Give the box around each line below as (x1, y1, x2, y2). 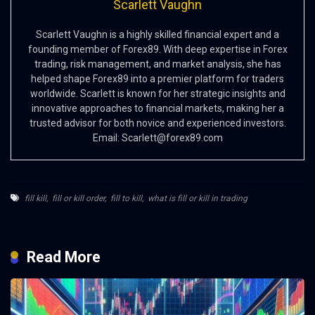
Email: (92, 132, 122, 144)
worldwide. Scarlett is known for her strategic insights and (30, 88, 285, 100)
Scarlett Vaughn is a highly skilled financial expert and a (36, 29, 279, 41)
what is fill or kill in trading (148, 193, 247, 204)
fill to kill (110, 193, 142, 204)
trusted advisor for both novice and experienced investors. (29, 117, 286, 129)
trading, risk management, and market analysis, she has (34, 58, 281, 70)
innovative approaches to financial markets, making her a (31, 103, 284, 115)
